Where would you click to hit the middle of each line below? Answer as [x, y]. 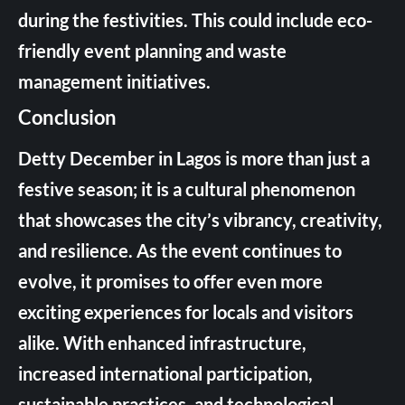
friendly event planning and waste [152, 51]
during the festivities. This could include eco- [195, 20]
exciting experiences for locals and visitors [186, 312]
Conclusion [67, 117]
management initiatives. [114, 81]
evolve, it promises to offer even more [170, 281]
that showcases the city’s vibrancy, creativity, [200, 220]
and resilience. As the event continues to [180, 250]
